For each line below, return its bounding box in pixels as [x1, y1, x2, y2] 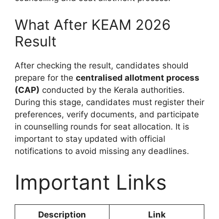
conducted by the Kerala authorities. [40, 85, 185, 95]
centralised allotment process [76, 73, 199, 83]
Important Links [15, 169, 167, 195]
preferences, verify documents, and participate [15, 109, 199, 120]
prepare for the [15, 73, 76, 83]
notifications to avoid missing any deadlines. [15, 146, 189, 156]
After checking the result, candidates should [15, 61, 189, 71]
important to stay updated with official [15, 134, 165, 144]
